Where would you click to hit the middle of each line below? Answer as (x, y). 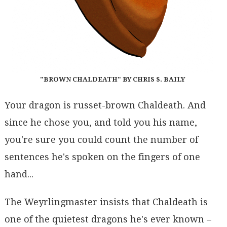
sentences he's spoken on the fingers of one (102, 157)
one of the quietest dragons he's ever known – (108, 219)
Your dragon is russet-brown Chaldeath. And (105, 105)
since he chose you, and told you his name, (101, 122)
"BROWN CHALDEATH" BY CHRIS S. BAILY (112, 80)
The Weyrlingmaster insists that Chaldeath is (106, 202)
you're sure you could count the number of (101, 139)
